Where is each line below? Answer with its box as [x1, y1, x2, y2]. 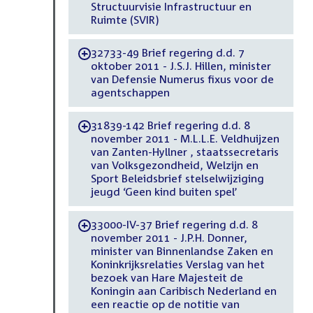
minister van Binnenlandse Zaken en [90, 245, 273, 258]
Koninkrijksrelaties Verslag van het [90, 258, 265, 271]
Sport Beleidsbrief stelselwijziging [90, 172, 264, 185]
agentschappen [90, 86, 170, 99]
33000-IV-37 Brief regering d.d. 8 [90, 218, 258, 231]
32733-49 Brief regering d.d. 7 [90, 46, 245, 59]
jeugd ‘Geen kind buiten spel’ [90, 185, 238, 198]
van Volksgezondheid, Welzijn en [90, 159, 259, 172]
